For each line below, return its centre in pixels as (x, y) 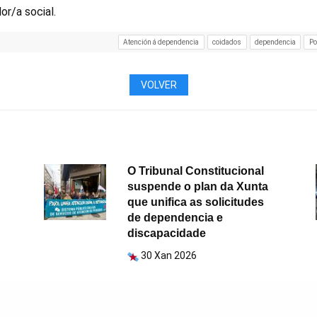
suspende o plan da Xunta (198, 187)
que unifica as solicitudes (196, 202)
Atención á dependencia (161, 42)
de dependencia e (175, 218)
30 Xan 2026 (169, 256)
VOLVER (158, 85)
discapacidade (167, 234)
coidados (227, 42)
